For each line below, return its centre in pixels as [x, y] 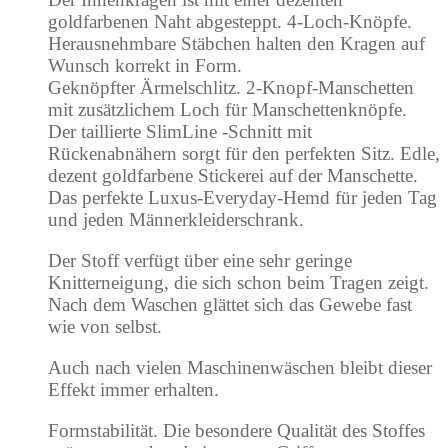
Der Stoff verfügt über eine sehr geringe [200, 260]
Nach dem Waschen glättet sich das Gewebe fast [230, 304]
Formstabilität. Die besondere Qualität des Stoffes [236, 430]
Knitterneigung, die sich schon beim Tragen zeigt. [238, 282]
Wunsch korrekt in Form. [145, 65]
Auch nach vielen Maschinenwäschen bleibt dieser [240, 367]
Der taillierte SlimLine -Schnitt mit [180, 131]
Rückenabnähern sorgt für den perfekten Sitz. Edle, [244, 153]
